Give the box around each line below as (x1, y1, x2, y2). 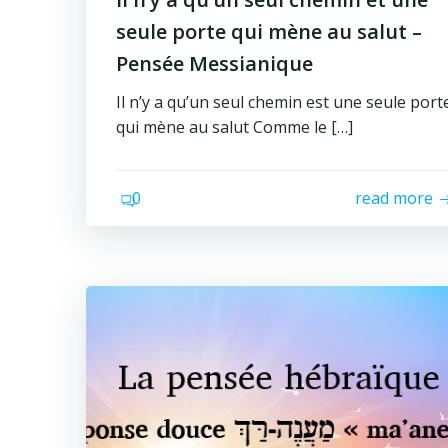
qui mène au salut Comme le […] (116, 116, 353, 138)
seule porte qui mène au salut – (116, 18, 422, 45)
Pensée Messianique (116, 50, 313, 77)
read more (355, 187, 434, 209)
